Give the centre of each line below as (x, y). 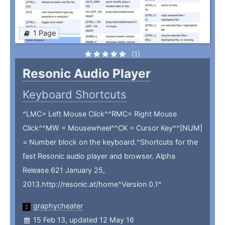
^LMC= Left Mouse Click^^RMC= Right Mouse (100, 114)
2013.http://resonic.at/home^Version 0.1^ (92, 184)
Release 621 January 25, (64, 170)
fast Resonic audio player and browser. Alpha (99, 156)
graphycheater (58, 206)
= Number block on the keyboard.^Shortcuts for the (110, 142)
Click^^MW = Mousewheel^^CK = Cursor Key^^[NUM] (113, 128)
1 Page (44, 33)
